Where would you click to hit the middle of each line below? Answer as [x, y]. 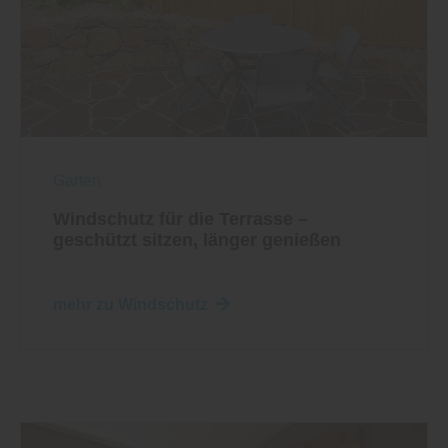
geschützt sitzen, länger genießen [197, 240]
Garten [77, 181]
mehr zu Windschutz [130, 305]
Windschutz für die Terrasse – [180, 219]
